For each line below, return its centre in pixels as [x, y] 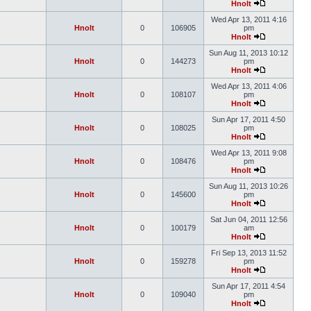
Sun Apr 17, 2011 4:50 [249, 119]
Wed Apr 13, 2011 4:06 [249, 86]
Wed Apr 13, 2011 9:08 [249, 153]
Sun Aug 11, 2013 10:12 [249, 53]
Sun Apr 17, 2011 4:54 [249, 286]
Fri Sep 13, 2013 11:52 [249, 253]
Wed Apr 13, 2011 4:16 [249, 19]
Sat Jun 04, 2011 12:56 [249, 219]
